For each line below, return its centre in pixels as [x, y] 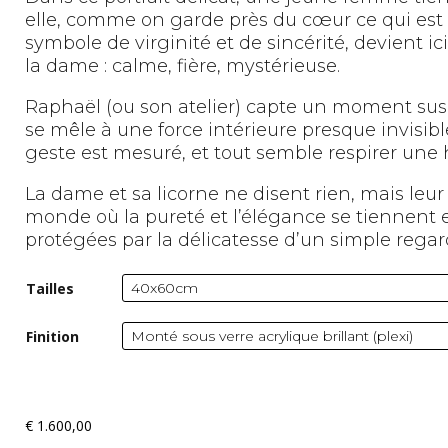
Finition [53, 337]
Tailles [50, 289]
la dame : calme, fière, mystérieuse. [183, 66]
